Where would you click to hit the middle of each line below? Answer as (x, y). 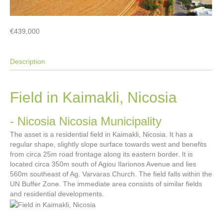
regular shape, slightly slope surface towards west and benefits (108, 144)
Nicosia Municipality (110, 121)
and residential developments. (57, 194)
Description (28, 62)
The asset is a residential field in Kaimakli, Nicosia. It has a (101, 135)
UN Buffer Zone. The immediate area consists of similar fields (106, 184)
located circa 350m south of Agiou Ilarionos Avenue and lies (103, 164)
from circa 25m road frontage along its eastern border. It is (101, 154)
